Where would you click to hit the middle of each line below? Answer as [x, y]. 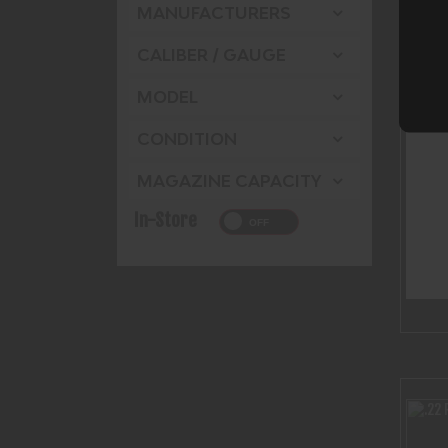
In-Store [165, 220]
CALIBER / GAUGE [211, 55]
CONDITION [187, 139]
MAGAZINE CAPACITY [229, 181]
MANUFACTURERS [214, 13]
